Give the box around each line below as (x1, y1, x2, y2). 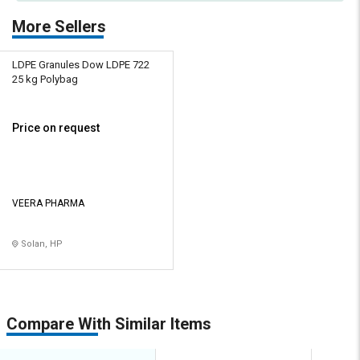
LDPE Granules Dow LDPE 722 (12, 59, 149, 72)
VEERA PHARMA (12, 198, 84, 210)
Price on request (12, 121, 100, 135)
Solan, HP (18, 239, 63, 250)
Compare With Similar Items (6, 314, 211, 334)
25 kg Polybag (12, 73, 78, 86)
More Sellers (12, 17, 106, 37)
